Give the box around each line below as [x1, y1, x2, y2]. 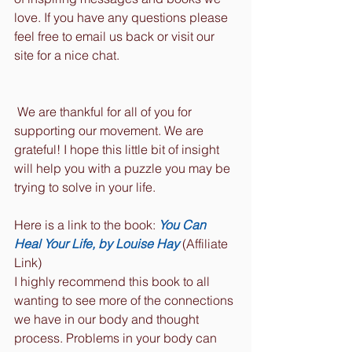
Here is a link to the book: [14, 216, 159, 233]
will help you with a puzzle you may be [14, 159, 233, 176]
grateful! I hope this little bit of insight [14, 141, 222, 157]
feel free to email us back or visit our [14, 27, 218, 44]
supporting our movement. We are [14, 122, 207, 138]
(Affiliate [179, 235, 231, 251]
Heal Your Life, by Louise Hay [14, 235, 179, 251]
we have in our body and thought [14, 310, 202, 327]
